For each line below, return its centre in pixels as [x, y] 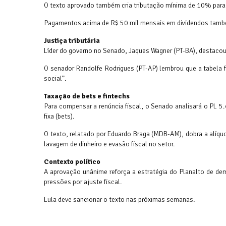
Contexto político [72, 162]
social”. [55, 79]
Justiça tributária [72, 41]
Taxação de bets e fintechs [87, 96]
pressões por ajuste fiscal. [83, 182]
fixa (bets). [59, 117]
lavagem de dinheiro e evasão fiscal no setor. [109, 144]
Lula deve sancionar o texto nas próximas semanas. [119, 200]
